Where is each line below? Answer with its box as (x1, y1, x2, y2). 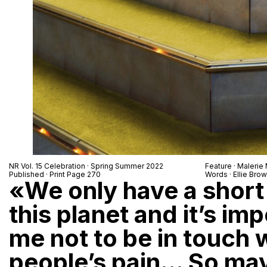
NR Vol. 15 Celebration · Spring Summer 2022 (9, 162, 163, 171)
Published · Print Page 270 (9, 170, 101, 179)
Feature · (204, 162, 237, 171)
